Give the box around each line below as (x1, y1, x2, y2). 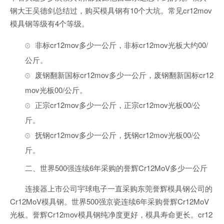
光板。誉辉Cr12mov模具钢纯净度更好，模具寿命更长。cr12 (10, 209, 212, 219)
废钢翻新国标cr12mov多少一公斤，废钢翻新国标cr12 (35, 69, 213, 80)
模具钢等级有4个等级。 (10, 18, 89, 28)
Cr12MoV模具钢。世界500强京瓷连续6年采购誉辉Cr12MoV (10, 196, 209, 206)
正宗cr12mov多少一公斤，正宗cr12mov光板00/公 (35, 99, 200, 110)
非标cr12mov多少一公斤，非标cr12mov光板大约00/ (35, 39, 208, 50)
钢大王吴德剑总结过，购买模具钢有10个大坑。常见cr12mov (10, 5, 212, 15)
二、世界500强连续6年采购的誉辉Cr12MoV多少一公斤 (25, 162, 207, 173)
